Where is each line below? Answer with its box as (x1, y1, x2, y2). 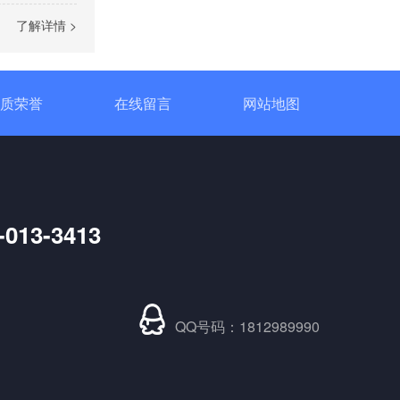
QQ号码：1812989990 (175, 316, 320, 337)
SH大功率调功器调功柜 (163, 72, 294, 90)
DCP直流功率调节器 (171, 276, 286, 294)
